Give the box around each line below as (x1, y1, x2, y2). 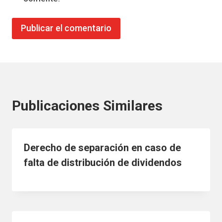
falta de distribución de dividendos (24, 156, 182, 168)
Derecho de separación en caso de (24, 141, 181, 154)
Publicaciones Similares (12, 97, 163, 114)
